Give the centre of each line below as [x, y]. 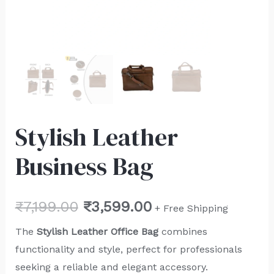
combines [183, 232]
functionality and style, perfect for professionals [128, 250]
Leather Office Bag [114, 232]
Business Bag [84, 166]
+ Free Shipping [191, 208]
